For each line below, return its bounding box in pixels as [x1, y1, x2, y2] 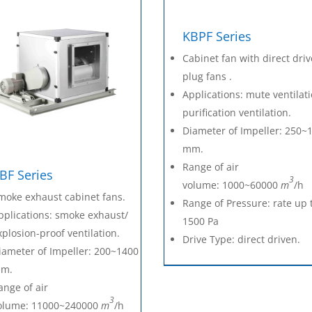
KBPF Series [182, 28, 252, 45]
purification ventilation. [182, 106, 292, 120]
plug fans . [182, 70, 233, 84]
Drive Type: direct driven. [182, 233, 301, 247]
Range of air [182, 160, 240, 174]
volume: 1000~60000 [182, 178, 281, 192]
